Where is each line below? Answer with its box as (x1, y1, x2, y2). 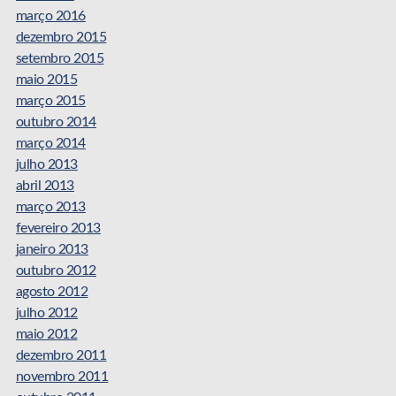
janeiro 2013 (15, 242, 88, 257)
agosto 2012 (15, 285, 88, 300)
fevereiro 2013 (15, 221, 101, 236)
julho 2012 (15, 306, 78, 321)
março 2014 (15, 136, 86, 151)
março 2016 (15, 9, 86, 24)
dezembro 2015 (15, 30, 107, 45)
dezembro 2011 (15, 348, 107, 363)
